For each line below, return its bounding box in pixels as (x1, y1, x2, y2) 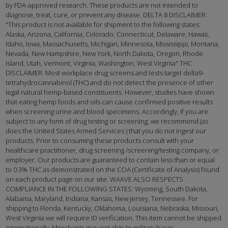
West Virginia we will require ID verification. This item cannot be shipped (6, 213, 222, 223)
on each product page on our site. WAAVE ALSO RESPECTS (6, 175, 184, 184)
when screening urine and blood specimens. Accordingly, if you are (6, 107, 209, 117)
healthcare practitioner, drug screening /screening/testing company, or (6, 146, 219, 155)
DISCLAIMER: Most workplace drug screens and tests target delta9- (6, 68, 205, 78)
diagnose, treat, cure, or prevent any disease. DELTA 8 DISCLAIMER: (6, 10, 208, 20)
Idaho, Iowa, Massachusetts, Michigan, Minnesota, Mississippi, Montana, (6, 39, 220, 49)
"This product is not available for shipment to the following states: (6, 20, 201, 30)
